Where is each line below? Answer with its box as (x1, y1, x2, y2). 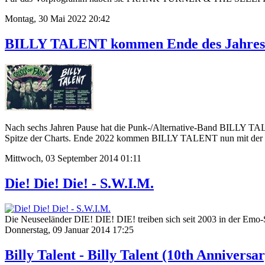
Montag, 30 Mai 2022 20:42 (5, 14, 110, 24)
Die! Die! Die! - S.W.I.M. (5, 176, 154, 192)
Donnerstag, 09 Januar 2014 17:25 (5, 225, 134, 235)
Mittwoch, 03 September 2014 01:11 (5, 153, 141, 164)
